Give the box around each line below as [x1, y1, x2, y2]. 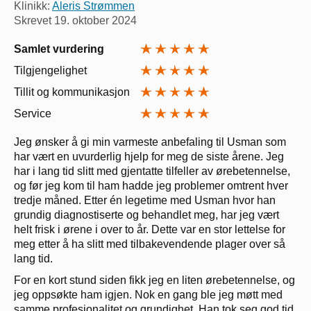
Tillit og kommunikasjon [14, 85, 130, 98]
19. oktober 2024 [54, 14, 137, 26]
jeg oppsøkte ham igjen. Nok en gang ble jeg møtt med [14, 288, 283, 301]
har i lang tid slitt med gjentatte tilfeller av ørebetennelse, [14, 165, 290, 177]
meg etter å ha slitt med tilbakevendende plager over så [14, 237, 285, 250]
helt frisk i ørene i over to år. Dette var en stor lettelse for [14, 223, 285, 235]
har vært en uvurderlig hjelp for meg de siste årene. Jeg [14, 150, 284, 162]
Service [14, 107, 51, 119]
